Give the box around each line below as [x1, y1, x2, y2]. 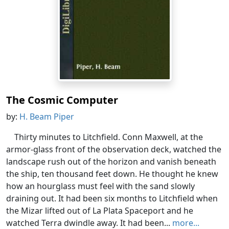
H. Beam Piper [19, 111, 74, 123]
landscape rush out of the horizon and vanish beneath [6, 156, 216, 168]
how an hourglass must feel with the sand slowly [6, 180, 195, 192]
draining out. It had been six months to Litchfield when [6, 193, 218, 204]
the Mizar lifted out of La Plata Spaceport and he [6, 205, 193, 217]
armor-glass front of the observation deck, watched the [6, 144, 221, 155]
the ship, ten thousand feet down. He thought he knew [6, 168, 218, 180]
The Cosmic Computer [6, 93, 118, 107]
